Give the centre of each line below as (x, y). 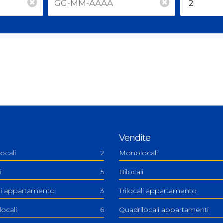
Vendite (135, 138)
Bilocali (131, 172)
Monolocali (138, 153)
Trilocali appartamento (158, 191)
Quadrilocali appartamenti (164, 210)
